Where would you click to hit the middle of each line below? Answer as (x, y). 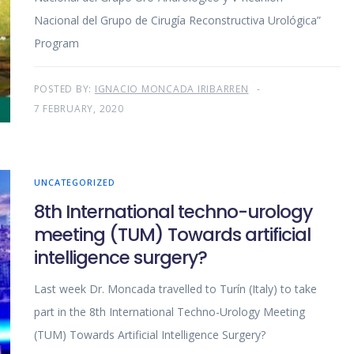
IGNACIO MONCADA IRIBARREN (171, 89)
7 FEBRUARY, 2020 (79, 109)
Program (66, 43)
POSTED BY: (64, 89)
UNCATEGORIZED (74, 183)
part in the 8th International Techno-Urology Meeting (169, 312)
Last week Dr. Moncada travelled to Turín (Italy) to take (175, 289)
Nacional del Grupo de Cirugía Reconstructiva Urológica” (177, 21)
